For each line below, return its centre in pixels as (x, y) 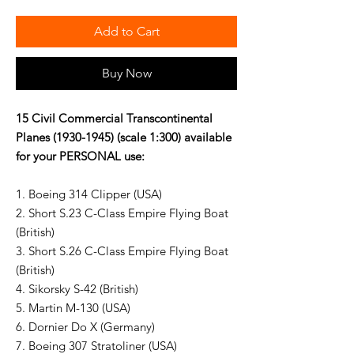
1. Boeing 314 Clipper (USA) (89, 194)
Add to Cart (126, 32)
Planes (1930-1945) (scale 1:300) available (124, 137)
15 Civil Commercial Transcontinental (114, 119)
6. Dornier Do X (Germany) (85, 327)
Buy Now (126, 73)
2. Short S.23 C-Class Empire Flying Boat (122, 213)
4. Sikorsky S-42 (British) (77, 289)
